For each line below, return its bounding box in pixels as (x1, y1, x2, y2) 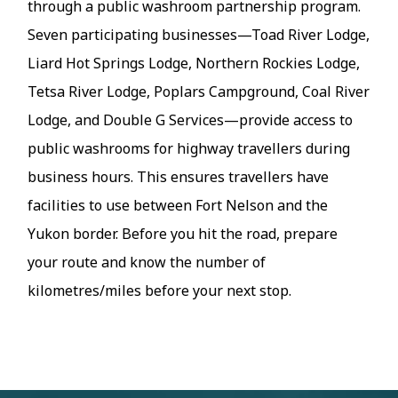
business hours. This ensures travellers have (28, 167, 330, 187)
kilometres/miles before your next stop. (28, 281, 292, 301)
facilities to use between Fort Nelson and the (28, 195, 329, 216)
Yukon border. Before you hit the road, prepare (28, 224, 338, 244)
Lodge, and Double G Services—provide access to (28, 110, 354, 131)
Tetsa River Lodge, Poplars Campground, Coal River (28, 82, 370, 102)
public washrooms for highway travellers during (28, 139, 351, 159)
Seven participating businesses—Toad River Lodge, (28, 25, 370, 45)
